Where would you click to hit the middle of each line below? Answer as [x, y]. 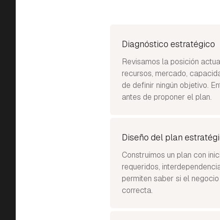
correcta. [137, 190]
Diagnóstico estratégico [168, 44]
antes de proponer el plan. [167, 97]
